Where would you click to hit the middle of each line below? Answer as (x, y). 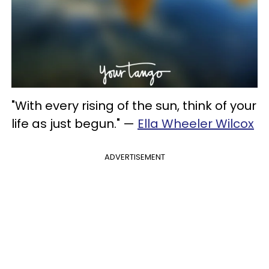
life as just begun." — (74, 123)
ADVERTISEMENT (134, 157)
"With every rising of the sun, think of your (134, 105)
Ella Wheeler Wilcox (196, 123)
